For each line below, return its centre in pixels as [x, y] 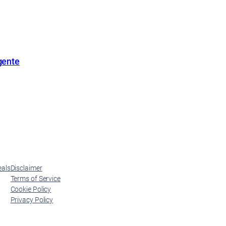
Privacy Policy [32, 200]
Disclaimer [26, 168]
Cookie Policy [31, 189]
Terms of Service [35, 178]
